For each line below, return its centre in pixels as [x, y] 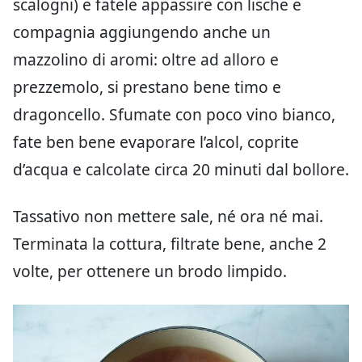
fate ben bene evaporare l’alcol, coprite [156, 142]
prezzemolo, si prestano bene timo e [147, 87]
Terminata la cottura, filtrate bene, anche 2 [170, 244]
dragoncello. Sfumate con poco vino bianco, [174, 115]
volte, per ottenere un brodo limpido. [150, 271]
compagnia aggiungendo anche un [142, 32]
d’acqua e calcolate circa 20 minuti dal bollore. [181, 170]
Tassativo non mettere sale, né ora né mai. [168, 217]
